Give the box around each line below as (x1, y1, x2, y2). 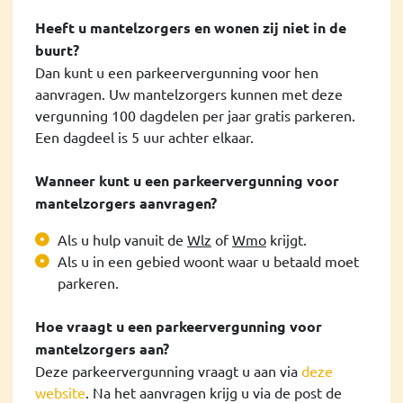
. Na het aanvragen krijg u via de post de (85, 382, 342, 401)
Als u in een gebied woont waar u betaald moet (58, 251, 359, 270)
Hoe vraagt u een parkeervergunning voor (35, 316, 322, 336)
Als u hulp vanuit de (58, 229, 187, 248)
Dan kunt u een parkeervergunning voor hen (35, 62, 318, 81)
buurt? (35, 40, 79, 59)
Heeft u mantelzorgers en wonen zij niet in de (35, 17, 346, 37)
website (35, 382, 85, 401)
